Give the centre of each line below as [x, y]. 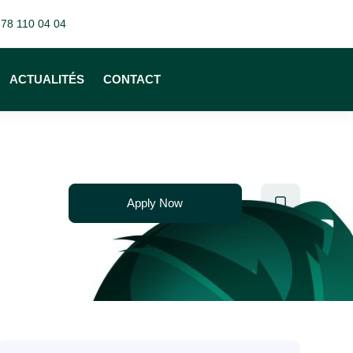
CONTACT [132, 79]
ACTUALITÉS [47, 79]
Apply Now [155, 203]
